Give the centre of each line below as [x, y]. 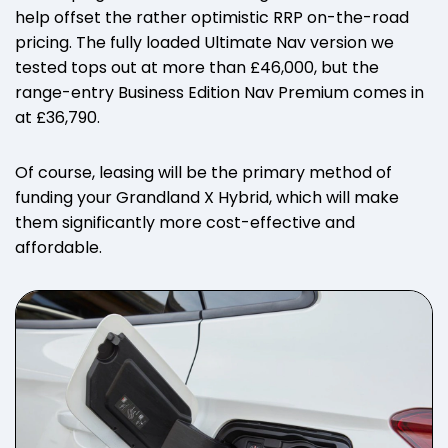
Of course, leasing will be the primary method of [203, 172]
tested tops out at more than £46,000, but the [197, 67]
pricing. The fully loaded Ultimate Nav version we [204, 42]
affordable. [58, 247]
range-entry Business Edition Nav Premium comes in [219, 92]
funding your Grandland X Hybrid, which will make [207, 197]
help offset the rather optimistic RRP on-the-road [212, 17]
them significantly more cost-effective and [185, 222]
